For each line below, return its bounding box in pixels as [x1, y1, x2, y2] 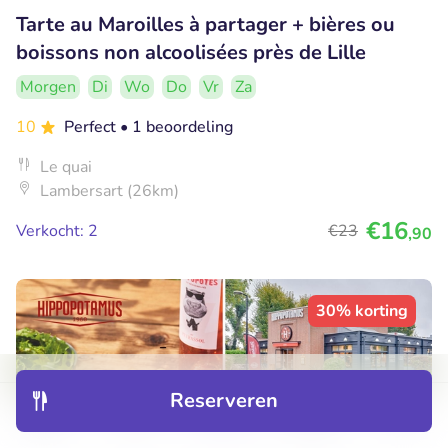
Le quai [40, 156, 92, 179]
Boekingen [285, 415, 343, 431]
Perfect [64, 116, 120, 139]
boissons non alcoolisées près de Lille [16, 39, 366, 67]
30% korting [316, 300, 408, 323]
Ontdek [25, 415, 65, 431]
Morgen [20, 76, 76, 99]
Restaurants [188, 415, 259, 431]
